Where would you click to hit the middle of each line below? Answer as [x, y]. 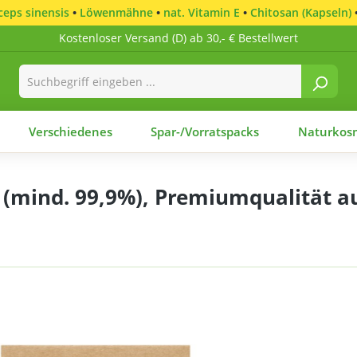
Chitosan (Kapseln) [300, 12]
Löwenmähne [116, 12]
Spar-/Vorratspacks [205, 131]
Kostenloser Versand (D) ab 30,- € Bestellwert [178, 38]
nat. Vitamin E [201, 12]
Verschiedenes [70, 131]
